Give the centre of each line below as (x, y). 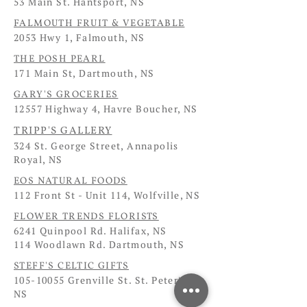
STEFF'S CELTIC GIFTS (71, 266)
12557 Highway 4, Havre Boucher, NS (106, 109)
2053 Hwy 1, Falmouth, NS (79, 38)
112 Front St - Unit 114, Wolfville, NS (109, 195)
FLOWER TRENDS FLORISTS (86, 217)
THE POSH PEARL (60, 59)
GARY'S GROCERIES (66, 95)
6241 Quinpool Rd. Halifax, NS (90, 231)
